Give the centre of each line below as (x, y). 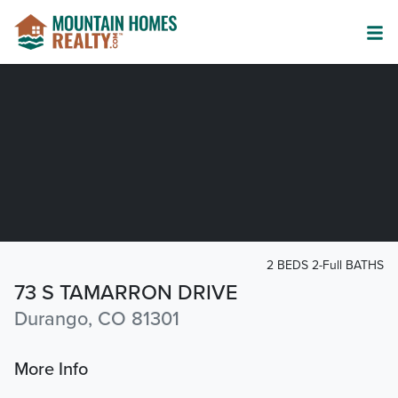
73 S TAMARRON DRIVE (126, 293)
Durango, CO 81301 (97, 319)
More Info (51, 370)
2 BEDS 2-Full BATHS (325, 265)
